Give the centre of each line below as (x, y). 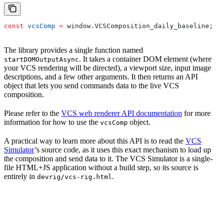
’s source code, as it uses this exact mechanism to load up (123, 149)
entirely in (20, 176)
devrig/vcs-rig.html (74, 177)
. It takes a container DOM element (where (145, 59)
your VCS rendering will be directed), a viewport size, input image (108, 68)
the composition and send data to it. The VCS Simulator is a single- (108, 158)
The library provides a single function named (74, 50)
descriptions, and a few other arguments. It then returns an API (101, 76)
